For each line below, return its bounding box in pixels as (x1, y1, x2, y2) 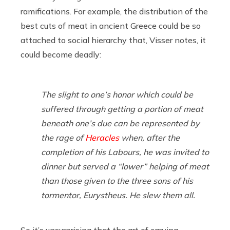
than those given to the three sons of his (41, 175, 193, 186)
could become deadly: (21, 49, 101, 60)
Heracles (85, 132, 119, 143)
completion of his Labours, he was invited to (41, 146, 209, 157)
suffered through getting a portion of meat (41, 103, 203, 114)
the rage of (41, 132, 85, 143)
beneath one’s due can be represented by (41, 118, 200, 128)
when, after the (119, 132, 180, 143)
